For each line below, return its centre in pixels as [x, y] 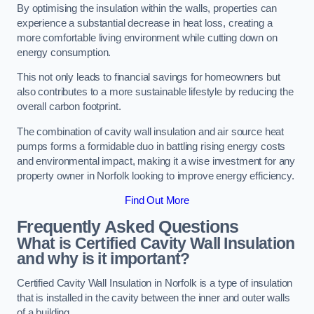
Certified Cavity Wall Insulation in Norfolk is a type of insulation [155, 284]
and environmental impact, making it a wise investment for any [156, 161]
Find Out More [157, 201]
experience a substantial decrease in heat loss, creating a [145, 23]
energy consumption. [64, 52]
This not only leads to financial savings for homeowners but [149, 77]
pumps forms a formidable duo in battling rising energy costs [151, 146]
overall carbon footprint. [69, 107]
